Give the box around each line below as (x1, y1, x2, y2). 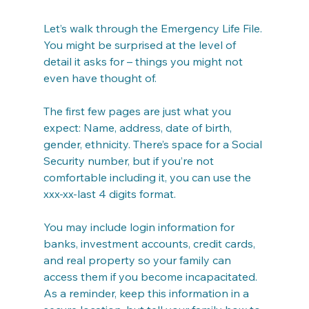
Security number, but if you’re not (43, 154, 217, 168)
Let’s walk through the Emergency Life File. (43, 21, 265, 35)
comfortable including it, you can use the (43, 170, 254, 184)
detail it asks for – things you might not (43, 54, 246, 68)
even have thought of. (43, 71, 157, 85)
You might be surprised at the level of (43, 38, 239, 52)
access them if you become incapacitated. (43, 270, 260, 283)
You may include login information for (43, 220, 237, 234)
